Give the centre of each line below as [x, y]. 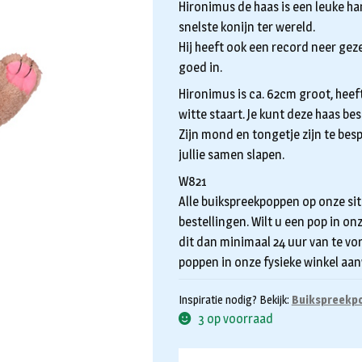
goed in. [200, 67]
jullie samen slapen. [231, 154]
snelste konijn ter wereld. [246, 27]
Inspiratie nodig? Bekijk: [235, 299]
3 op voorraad [236, 318]
